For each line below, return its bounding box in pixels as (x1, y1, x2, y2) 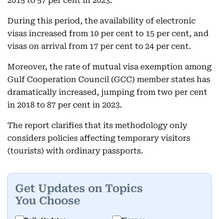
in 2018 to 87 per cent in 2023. (7, 100, 122, 109)
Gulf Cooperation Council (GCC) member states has (7, 75, 210, 84)
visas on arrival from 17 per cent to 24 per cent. (7, 42, 191, 51)
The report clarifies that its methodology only (7, 121, 187, 130)
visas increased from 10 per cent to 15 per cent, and (7, 29, 209, 38)
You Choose (15, 194, 80, 207)
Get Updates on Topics (15, 182, 143, 195)
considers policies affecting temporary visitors (7, 133, 190, 143)
